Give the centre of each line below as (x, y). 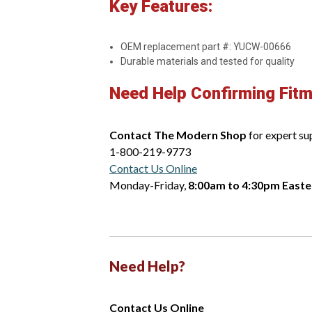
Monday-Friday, (149, 185)
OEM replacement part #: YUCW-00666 (206, 47)
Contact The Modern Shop (178, 135)
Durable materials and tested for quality (208, 62)
